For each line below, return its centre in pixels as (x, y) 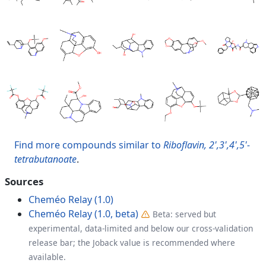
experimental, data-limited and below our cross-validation (141, 228)
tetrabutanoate (45, 159)
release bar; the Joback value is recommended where (132, 242)
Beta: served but (184, 214)
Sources (24, 181)
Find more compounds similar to (89, 145)
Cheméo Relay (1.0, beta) (83, 213)
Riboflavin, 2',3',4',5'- (207, 145)
